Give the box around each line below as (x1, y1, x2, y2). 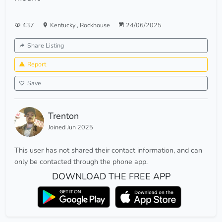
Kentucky (50, 21, 77, 30)
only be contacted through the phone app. (14, 157, 148, 167)
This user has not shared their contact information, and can (14, 145, 202, 156)
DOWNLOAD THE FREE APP (52, 170, 170, 183)
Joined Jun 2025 (48, 123, 93, 132)
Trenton (48, 110, 79, 122)
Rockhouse (80, 21, 110, 30)
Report (27, 60, 46, 69)
